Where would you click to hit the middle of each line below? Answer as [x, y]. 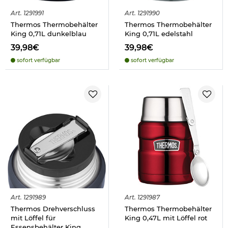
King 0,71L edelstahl [159, 34]
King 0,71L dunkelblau [49, 34]
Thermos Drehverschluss [53, 209]
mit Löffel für [33, 218]
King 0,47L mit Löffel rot [166, 218]
